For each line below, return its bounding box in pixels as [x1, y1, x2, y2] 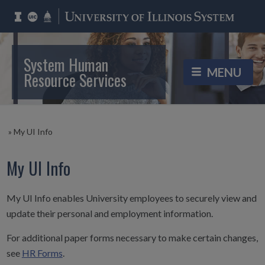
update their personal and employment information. [6, 208, 213, 219]
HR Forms [21, 247, 63, 258]
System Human [24, 53, 108, 77]
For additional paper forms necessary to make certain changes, [6, 231, 258, 243]
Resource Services [24, 68, 127, 92]
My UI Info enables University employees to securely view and [6, 192, 257, 204]
